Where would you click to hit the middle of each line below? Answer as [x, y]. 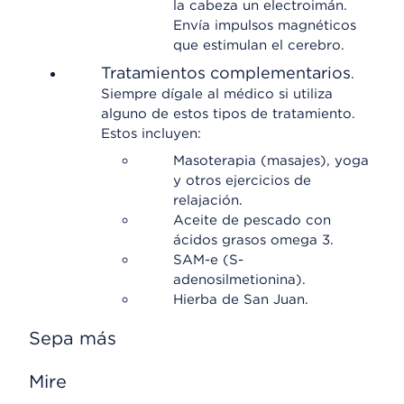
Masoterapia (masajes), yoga [271, 161]
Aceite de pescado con [252, 220]
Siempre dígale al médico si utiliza [217, 94]
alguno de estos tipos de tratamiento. [228, 114]
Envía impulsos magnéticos [265, 25]
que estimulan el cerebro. [259, 45]
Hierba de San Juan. [241, 299]
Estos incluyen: [151, 133]
